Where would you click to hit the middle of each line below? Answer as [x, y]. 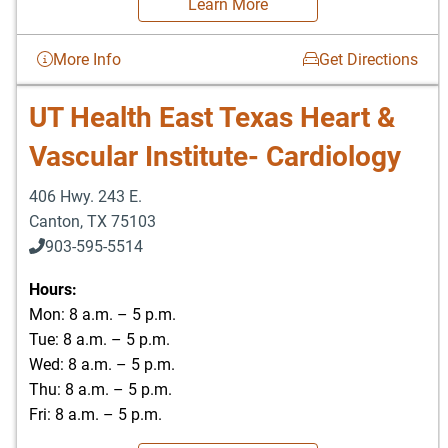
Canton [54, 221]
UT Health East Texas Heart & [212, 117]
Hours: [53, 289]
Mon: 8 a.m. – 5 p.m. [102, 314]
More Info [87, 59]
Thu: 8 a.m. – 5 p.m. [100, 389]
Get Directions [368, 59]
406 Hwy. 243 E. [85, 196]
